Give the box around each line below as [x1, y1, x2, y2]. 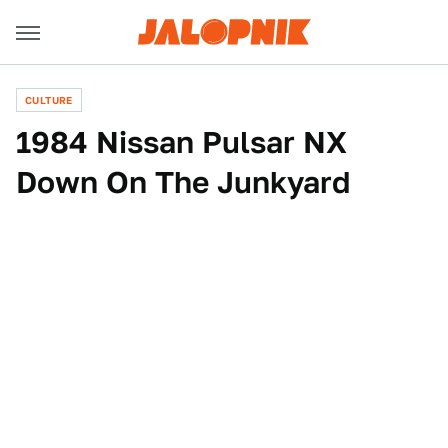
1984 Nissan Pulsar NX [16, 124, 347, 160]
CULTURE [25, 94, 73, 106]
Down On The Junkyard [16, 164, 350, 200]
